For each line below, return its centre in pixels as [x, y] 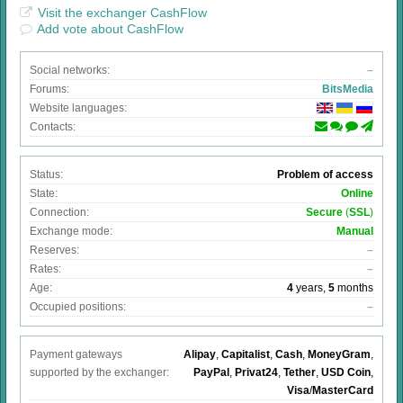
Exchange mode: [71, 232]
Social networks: [70, 71]
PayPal [211, 373]
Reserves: [54, 251]
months [354, 288]
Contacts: [53, 127]
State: [44, 194]
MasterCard [343, 391]
